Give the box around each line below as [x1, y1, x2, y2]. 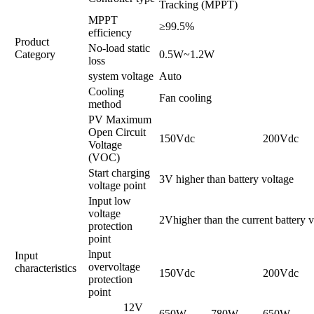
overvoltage [88, 260, 140, 273]
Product [15, 35, 49, 48]
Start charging [88, 166, 150, 179]
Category [15, 48, 55, 60]
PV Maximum [88, 113, 151, 125]
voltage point [88, 179, 146, 191]
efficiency [88, 26, 132, 39]
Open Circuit [88, 125, 146, 138]
